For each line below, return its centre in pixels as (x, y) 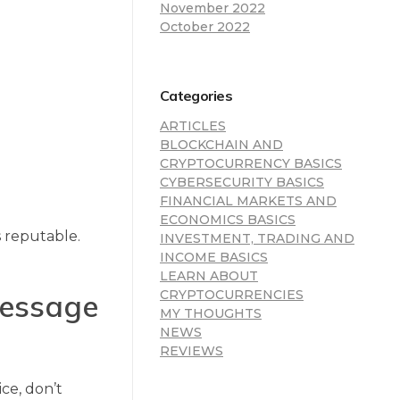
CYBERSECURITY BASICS (242, 183)
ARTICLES (193, 126)
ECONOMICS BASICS (228, 220)
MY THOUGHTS (211, 314)
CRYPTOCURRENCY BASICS (251, 164)
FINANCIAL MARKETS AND (248, 201)
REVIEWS (192, 351)
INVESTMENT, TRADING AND (257, 239)
